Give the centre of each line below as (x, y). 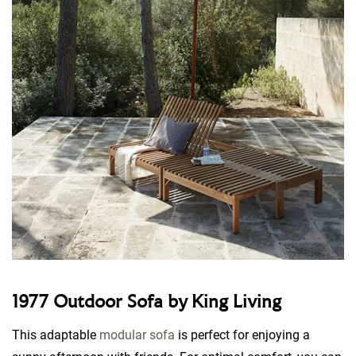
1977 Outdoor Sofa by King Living (149, 302)
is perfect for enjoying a (242, 335)
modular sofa (137, 335)
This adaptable (56, 335)
